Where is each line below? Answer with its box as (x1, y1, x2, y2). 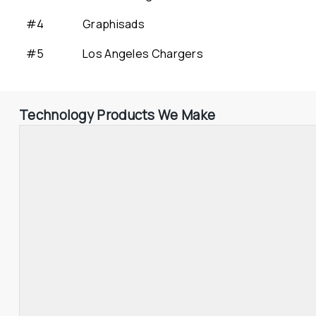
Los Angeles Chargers (83, 46, 203, 61)
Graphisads (83, 16, 145, 32)
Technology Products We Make (19, 106, 216, 124)
